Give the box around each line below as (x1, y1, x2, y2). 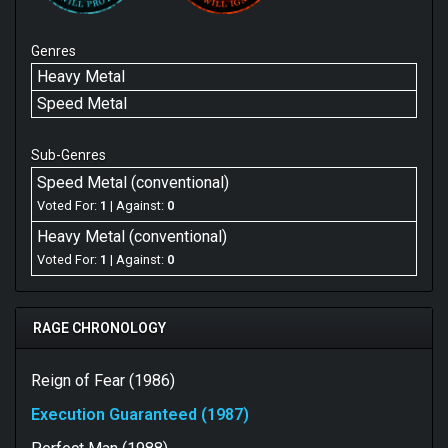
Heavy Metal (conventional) (37, 226, 227, 246)
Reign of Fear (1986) (31, 370, 175, 390)
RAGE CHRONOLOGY (33, 319, 166, 336)
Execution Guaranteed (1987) (31, 404, 249, 424)
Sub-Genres (31, 146, 106, 163)
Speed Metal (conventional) (37, 172, 229, 192)
